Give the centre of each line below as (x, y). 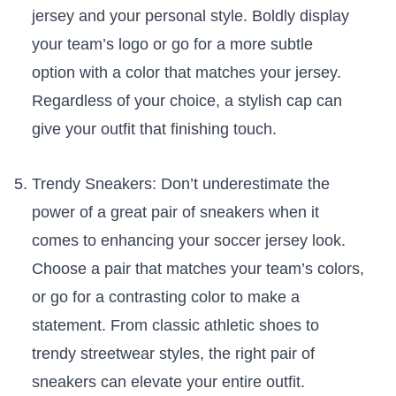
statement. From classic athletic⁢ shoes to (175, 326)
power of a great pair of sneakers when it (175, 213)
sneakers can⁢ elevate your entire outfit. (168, 382)
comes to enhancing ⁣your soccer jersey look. (188, 241)
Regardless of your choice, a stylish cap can (187, 101)
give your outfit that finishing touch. (154, 129)
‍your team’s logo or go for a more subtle (172, 45)
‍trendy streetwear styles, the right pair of (173, 354)
